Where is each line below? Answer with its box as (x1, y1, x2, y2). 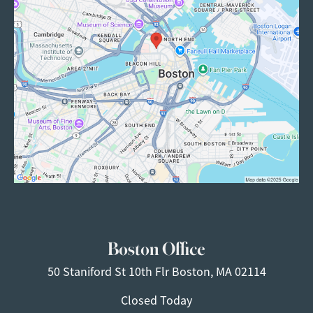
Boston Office (108, 231, 205, 262)
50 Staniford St (47, 263, 129, 279)
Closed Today (121, 292, 192, 308)
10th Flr (128, 263, 172, 279)
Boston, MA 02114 (171, 263, 266, 279)
